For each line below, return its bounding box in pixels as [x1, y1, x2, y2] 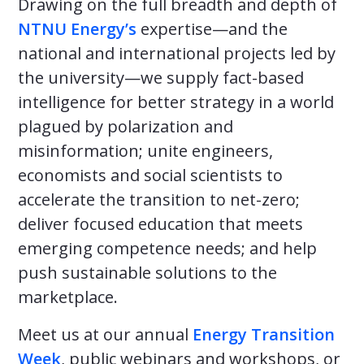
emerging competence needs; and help [18, 236, 317, 259]
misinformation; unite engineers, [18, 139, 273, 162]
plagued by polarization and [18, 115, 233, 137]
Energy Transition [193, 323, 335, 345]
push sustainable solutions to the [18, 261, 277, 284]
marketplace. [18, 285, 118, 308]
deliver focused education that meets [18, 212, 303, 235]
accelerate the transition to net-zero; [18, 188, 300, 210]
